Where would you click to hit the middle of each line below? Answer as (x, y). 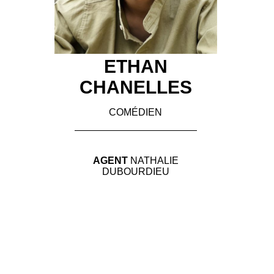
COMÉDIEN (136, 113)
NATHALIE (154, 161)
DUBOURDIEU (135, 172)
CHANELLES (135, 87)
